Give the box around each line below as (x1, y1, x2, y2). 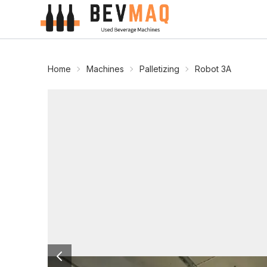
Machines (86, 64, 124, 74)
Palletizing (139, 64, 179, 74)
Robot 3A (195, 64, 231, 74)
